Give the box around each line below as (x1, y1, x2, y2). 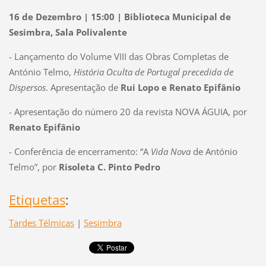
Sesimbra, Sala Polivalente (8, 26, 127, 38)
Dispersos (8, 81, 46, 93)
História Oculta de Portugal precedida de (73, 65, 233, 78)
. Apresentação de (45, 81, 121, 93)
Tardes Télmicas (8, 217, 74, 229)
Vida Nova (150, 145, 191, 157)
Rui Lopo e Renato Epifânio (120, 81, 240, 93)
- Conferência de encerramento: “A (8, 145, 151, 157)
